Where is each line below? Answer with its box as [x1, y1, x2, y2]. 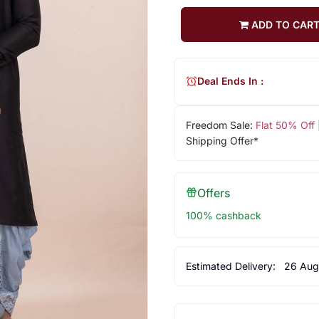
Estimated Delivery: [185, 259, 278, 272]
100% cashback [185, 209, 261, 221]
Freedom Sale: [185, 118, 256, 131]
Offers [197, 185, 230, 200]
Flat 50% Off [255, 118, 315, 131]
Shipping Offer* [185, 134, 258, 147]
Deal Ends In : [197, 75, 263, 88]
